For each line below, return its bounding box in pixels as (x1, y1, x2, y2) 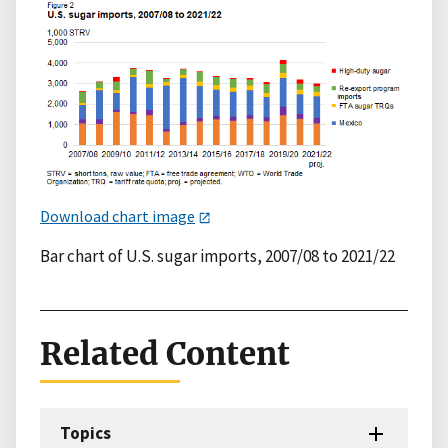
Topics (60, 422, 111, 445)
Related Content (40, 333, 290, 374)
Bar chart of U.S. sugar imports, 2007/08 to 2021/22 (40, 244, 395, 267)
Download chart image (40, 205, 195, 226)
